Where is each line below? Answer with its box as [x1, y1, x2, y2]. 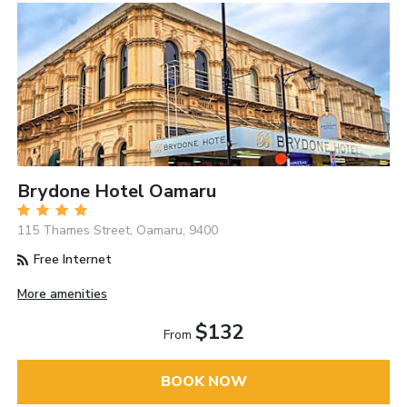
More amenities [17, 285, 108, 303]
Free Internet [30, 250, 113, 268]
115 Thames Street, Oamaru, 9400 [17, 221, 219, 239]
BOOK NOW [160, 372, 247, 392]
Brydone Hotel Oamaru [17, 178, 217, 203]
